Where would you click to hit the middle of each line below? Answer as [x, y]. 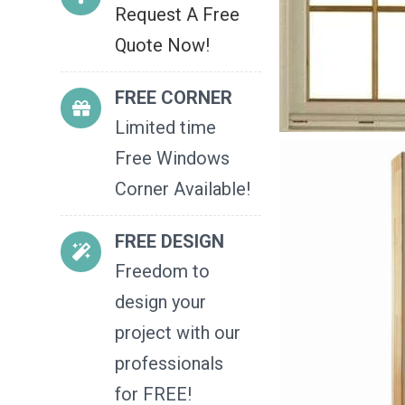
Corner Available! [183, 189]
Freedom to [163, 271]
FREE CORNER [174, 98]
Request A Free [178, 14]
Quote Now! [163, 45]
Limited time [166, 127]
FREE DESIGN [170, 241]
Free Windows [173, 158]
